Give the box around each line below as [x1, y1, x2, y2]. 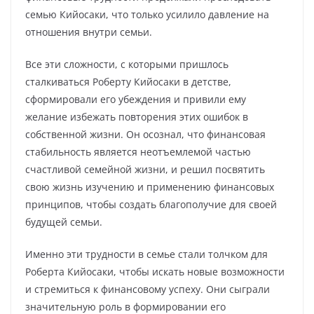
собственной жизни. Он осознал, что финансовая [25, 128, 266, 141]
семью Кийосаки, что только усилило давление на [25, 8, 269, 21]
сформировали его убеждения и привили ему [25, 93, 246, 106]
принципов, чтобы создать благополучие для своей [25, 198, 277, 211]
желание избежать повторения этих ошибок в [25, 110, 248, 123]
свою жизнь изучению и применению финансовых [25, 180, 274, 193]
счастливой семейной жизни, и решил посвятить [25, 163, 265, 176]
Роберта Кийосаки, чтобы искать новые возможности [25, 265, 285, 278]
